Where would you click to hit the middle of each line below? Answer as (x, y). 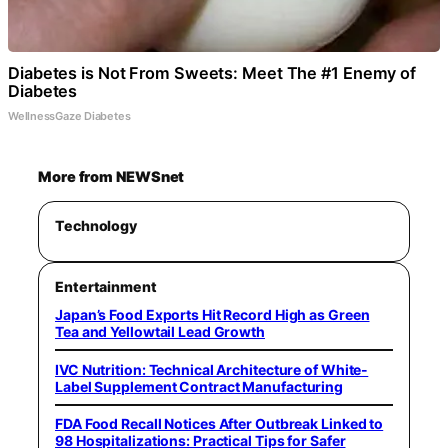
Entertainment (106, 286)
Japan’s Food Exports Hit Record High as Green (212, 314)
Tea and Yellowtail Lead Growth (160, 331)
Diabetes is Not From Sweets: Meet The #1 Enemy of (212, 73)
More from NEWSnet (111, 177)
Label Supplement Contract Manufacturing (199, 386)
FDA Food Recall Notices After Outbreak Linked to (219, 423)
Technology (96, 225)
